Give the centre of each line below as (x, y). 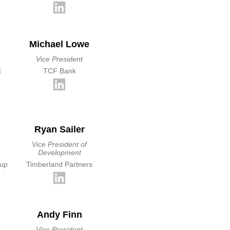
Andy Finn (59, 215)
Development (59, 152)
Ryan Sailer (59, 129)
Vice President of (60, 144)
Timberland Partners (60, 164)
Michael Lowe (60, 44)
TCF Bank (59, 71)
